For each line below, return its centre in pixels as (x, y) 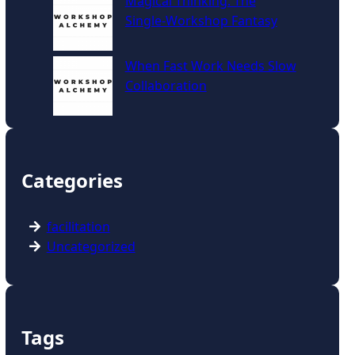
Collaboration (166, 85)
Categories (72, 180)
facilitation (78, 226)
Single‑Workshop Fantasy (201, 20)
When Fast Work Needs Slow (210, 65)
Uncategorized (91, 246)
